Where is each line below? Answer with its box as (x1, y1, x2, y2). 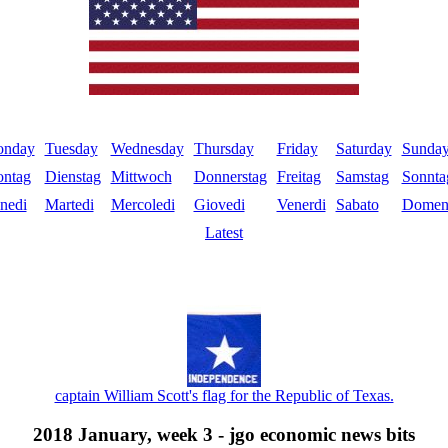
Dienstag (44, 168, 101, 186)
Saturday (335, 140, 392, 158)
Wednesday (110, 140, 184, 158)
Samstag (335, 168, 389, 186)
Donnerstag (193, 168, 267, 186)
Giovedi (193, 196, 245, 214)
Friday (276, 140, 318, 158)
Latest (205, 224, 243, 242)
